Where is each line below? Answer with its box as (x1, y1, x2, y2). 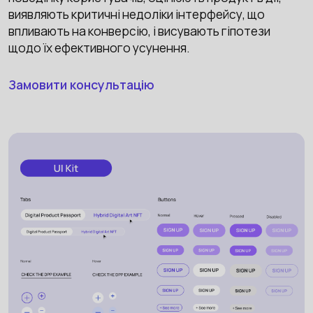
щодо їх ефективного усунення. (8, 40, 190, 57)
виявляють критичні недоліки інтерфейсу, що (8, 6, 265, 23)
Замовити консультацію (8, 75, 154, 93)
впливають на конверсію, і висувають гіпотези (8, 23, 270, 40)
